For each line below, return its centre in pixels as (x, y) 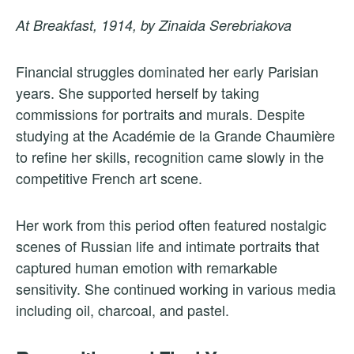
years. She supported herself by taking (137, 93)
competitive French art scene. (109, 178)
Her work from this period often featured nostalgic (171, 225)
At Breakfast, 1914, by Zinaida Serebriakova (154, 25)
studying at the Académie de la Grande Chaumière (175, 136)
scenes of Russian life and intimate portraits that (168, 246)
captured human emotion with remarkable (147, 267)
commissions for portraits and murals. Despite (160, 114)
